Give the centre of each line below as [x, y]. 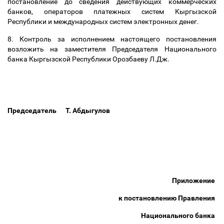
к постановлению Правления [167, 198]
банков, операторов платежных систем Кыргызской [112, 11]
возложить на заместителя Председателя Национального [112, 49]
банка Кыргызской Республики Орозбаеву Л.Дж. [89, 59]
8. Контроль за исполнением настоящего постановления [112, 39]
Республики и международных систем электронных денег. [104, 21]
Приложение [194, 180]
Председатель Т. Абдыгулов [59, 110]
